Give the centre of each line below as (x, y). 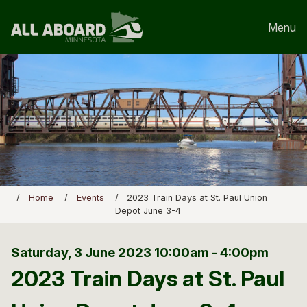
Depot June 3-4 (148, 211)
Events (90, 198)
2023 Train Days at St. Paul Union (197, 198)
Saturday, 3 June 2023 (83, 252)
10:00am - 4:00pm (211, 252)
